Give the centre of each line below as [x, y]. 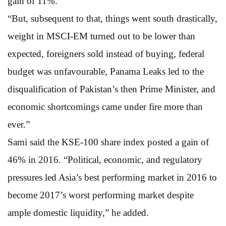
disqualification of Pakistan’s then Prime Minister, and [111, 89]
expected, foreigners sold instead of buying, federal [106, 53]
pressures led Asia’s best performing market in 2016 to [112, 177]
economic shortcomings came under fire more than [105, 106]
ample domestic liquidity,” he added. [78, 212]
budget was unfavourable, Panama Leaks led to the [106, 71]
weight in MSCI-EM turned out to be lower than [101, 36]
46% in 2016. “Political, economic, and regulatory [105, 159]
